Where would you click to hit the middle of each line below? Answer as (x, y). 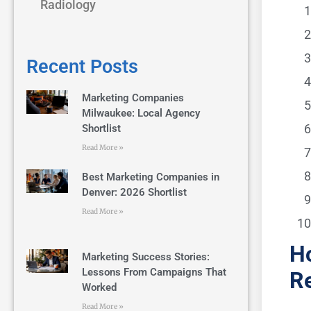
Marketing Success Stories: (146, 257)
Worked (100, 287)
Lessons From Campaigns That (154, 272)
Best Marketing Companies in (151, 177)
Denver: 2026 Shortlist (135, 193)
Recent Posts (82, 66)
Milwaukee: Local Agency (141, 113)
